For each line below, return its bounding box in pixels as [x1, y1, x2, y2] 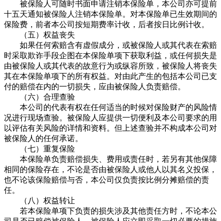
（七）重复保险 [4, 144, 75, 153]
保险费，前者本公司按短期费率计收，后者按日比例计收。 [4, 20, 209, 29]
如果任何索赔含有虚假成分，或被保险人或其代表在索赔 [4, 40, 217, 49]
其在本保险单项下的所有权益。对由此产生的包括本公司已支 [4, 72, 217, 80]
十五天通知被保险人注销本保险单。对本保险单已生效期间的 [4, 9, 217, 18]
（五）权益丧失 [4, 30, 75, 39]
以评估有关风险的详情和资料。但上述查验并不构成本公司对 [4, 123, 217, 132]
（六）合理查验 [4, 92, 75, 101]
